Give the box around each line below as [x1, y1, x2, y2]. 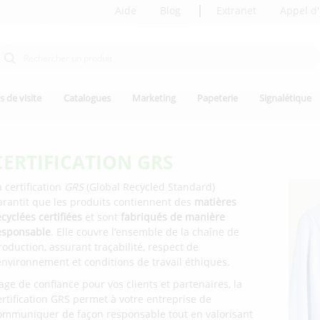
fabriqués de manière [121, 210, 226, 224]
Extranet [216, 4, 257, 17]
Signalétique [259, 91, 312, 104]
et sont [82, 210, 121, 224]
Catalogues [63, 91, 111, 104]
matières [191, 195, 237, 209]
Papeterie [196, 91, 238, 104]
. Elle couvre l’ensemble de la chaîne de [51, 225, 240, 239]
